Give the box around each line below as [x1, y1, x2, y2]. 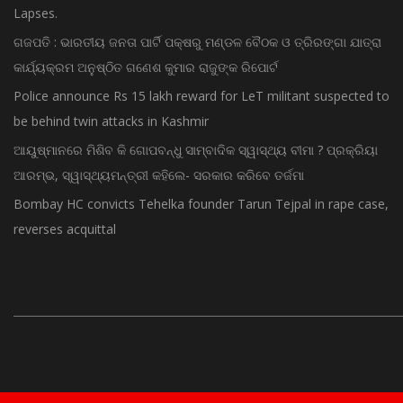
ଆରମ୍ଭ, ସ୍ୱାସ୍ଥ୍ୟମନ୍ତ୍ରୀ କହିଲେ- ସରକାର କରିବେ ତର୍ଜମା [13, 148, 304, 166]
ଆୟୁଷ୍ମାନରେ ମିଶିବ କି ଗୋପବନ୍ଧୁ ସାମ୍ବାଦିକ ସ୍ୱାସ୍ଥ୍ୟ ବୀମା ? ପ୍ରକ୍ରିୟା [13, 123, 378, 141]
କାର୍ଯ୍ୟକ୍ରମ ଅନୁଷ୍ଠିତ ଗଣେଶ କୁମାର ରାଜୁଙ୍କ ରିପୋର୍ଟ [13, 40, 278, 58]
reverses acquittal [13, 202, 116, 220]
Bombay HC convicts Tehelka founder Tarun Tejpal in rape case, [13, 177, 389, 195]
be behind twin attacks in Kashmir [13, 94, 209, 112]
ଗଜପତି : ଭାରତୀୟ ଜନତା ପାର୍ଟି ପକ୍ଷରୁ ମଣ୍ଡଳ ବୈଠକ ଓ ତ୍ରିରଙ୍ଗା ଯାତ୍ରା [13, 15, 381, 33]
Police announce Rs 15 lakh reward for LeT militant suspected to [13, 69, 390, 87]
